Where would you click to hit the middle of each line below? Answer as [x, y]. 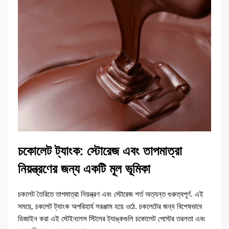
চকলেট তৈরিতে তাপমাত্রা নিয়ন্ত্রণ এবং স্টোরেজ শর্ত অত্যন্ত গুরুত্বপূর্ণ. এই [111, 194]
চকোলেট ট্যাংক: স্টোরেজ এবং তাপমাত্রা [100, 150]
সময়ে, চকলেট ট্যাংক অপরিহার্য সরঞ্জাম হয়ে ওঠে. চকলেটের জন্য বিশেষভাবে [110, 206]
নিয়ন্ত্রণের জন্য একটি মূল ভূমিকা [84, 168]
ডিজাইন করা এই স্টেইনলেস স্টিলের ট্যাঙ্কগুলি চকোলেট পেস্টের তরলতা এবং [112, 218]
